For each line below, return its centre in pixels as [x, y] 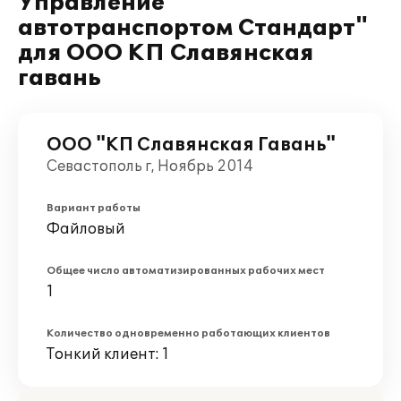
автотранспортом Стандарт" [193, 28]
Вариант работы [94, 208]
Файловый [86, 229]
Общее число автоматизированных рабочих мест [186, 271]
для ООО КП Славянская [166, 53]
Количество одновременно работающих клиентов [188, 333]
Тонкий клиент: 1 [108, 354]
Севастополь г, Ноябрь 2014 [150, 166]
